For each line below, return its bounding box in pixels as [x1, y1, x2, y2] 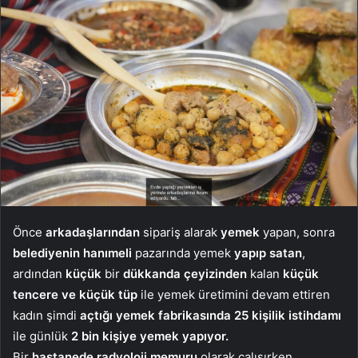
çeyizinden [184, 266, 247, 282]
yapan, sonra [260, 225, 335, 241]
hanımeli [83, 245, 132, 261]
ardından [13, 266, 66, 282]
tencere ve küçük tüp [13, 287, 137, 303]
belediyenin [13, 245, 80, 261]
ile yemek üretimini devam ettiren [137, 287, 330, 303]
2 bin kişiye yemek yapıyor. [68, 328, 229, 344]
